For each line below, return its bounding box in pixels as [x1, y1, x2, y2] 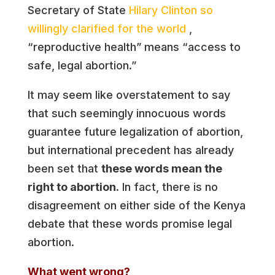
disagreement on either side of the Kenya [27, 199, 246, 212]
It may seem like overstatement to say [27, 88, 230, 101]
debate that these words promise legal [27, 217, 232, 230]
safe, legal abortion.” [27, 59, 136, 72]
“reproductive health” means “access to [27, 41, 241, 53]
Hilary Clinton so [128, 4, 213, 17]
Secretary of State [27, 4, 129, 17]
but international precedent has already [27, 144, 234, 157]
